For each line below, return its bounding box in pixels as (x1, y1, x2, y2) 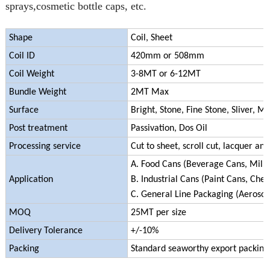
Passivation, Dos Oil (130, 124, 207, 134)
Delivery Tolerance (8, 226, 83, 236)
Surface (8, 105, 39, 116)
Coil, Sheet (130, 33, 172, 43)
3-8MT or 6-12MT (130, 69, 201, 80)
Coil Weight (8, 69, 54, 80)
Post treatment (8, 124, 67, 134)
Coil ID (8, 51, 35, 61)
